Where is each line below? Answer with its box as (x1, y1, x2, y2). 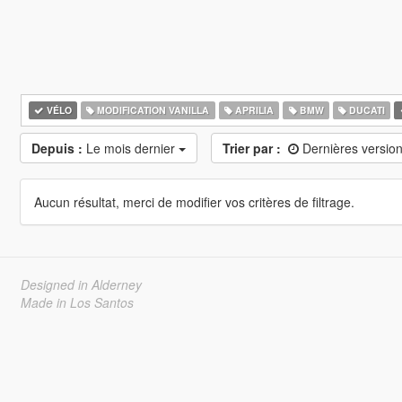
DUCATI (346, 103, 386, 117)
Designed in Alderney (20, 275, 142, 293)
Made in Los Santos (20, 293, 134, 311)
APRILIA (232, 103, 274, 117)
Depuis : (31, 139, 83, 157)
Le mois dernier (85, 139, 179, 157)
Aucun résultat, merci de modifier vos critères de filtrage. (33, 193, 354, 211)
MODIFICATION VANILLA (94, 103, 210, 117)
